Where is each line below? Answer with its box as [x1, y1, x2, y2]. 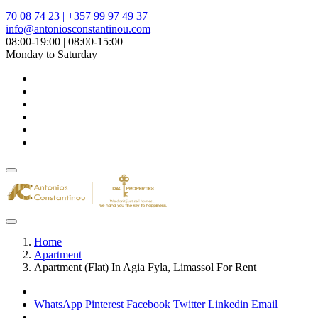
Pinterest [85, 298, 124, 310]
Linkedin [208, 298, 251, 310]
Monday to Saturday [6, 48, 97, 60]
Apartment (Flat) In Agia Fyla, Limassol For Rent [34, 261, 256, 273]
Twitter [173, 298, 208, 310]
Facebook [126, 298, 173, 310]
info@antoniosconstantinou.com [6, 23, 150, 35]
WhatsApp [34, 298, 82, 310]
